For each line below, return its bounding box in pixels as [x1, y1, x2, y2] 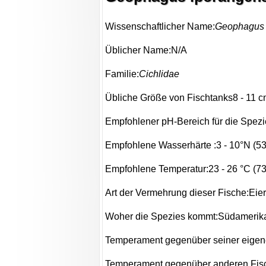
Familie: [105, 69, 140, 80]
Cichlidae [139, 69, 180, 80]
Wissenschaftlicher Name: [105, 21, 216, 32]
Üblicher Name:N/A [105, 45, 188, 56]
